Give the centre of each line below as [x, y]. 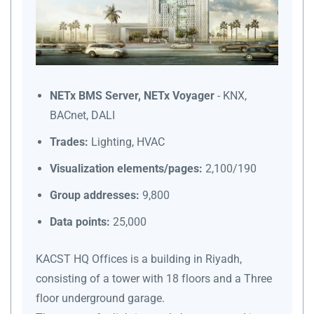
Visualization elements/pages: [126, 168]
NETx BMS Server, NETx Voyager [132, 95]
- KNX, [231, 95]
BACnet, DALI [82, 115]
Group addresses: [95, 195]
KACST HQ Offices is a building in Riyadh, [139, 259]
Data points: [80, 221]
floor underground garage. [100, 298]
